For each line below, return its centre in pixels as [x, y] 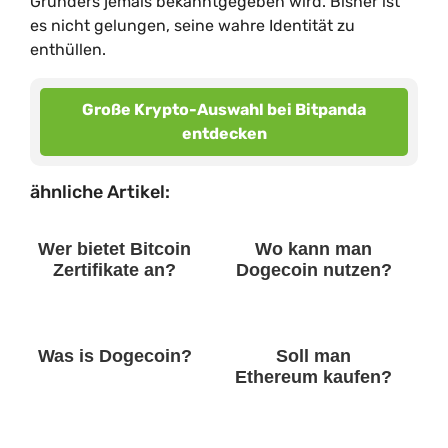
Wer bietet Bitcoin [114, 249]
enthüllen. [68, 49]
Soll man [313, 356]
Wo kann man [313, 249]
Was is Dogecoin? [114, 356]
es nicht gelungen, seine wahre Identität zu [192, 25]
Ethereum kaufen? [313, 377]
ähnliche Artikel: [100, 192]
